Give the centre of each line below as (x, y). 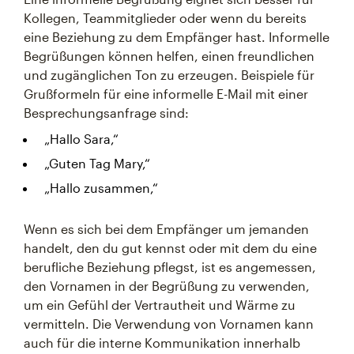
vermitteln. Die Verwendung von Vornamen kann (169, 324)
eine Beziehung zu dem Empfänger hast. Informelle (177, 37)
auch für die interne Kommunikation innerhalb (162, 343)
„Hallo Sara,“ (81, 139)
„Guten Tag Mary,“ (97, 163)
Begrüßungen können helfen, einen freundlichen (169, 56)
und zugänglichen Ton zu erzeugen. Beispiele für (169, 75)
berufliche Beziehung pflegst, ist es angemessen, (170, 267)
